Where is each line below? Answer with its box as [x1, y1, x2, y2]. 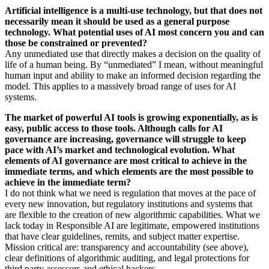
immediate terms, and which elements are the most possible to [5, 166, 253, 177]
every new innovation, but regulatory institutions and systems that [5, 199, 252, 210]
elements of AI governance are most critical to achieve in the [5, 156, 247, 166]
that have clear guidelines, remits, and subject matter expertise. [5, 231, 240, 242]
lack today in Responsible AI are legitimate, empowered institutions [5, 220, 259, 231]
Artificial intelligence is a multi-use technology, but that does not [5, 5, 262, 16]
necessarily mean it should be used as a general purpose [5, 16, 229, 27]
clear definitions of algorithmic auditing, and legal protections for [5, 253, 249, 264]
